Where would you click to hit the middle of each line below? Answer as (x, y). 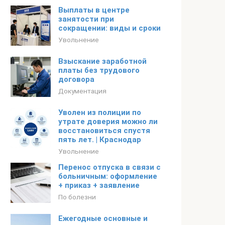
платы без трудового (99, 70)
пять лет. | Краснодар (100, 140)
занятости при (86, 19)
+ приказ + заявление (99, 185)
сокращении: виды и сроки (109, 28)
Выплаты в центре (94, 10)
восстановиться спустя (104, 131)
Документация (82, 91)
